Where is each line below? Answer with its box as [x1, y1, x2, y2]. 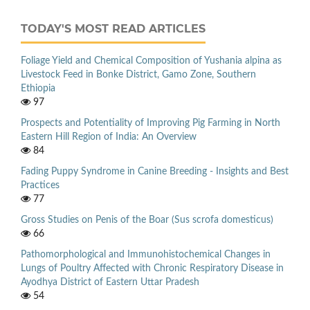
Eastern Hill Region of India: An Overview [21, 131, 197, 142]
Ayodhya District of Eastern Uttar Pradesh [21, 277, 199, 287]
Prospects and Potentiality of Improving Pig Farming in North [21, 118, 280, 128]
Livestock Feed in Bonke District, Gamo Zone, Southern [21, 69, 256, 80]
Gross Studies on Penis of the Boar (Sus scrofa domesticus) [21, 215, 273, 225]
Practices [21, 180, 60, 190]
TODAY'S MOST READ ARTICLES [21, 21, 206, 35]
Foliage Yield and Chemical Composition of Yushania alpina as [21, 55, 282, 66]
